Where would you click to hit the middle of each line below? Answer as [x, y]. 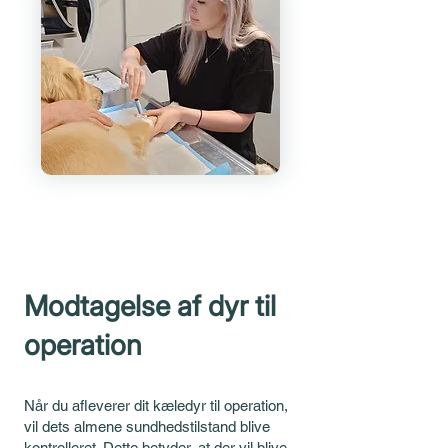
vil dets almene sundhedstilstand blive [147, 426]
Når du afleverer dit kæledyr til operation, [156, 405]
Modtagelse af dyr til [150, 306]
